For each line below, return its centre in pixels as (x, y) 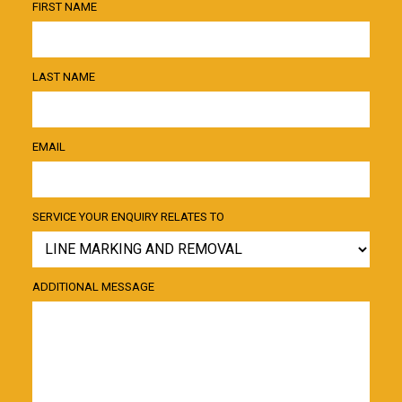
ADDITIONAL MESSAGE (93, 286)
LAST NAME (63, 76)
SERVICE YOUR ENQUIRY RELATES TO (128, 216)
